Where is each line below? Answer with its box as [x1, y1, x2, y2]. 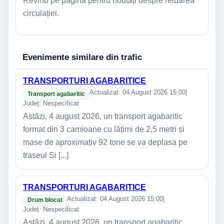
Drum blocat [27, 196, 62, 204]
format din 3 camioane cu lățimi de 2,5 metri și [23, 124, 184, 133]
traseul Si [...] [23, 150, 68, 159]
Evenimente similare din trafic [22, 52, 142, 62]
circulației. [23, 8, 59, 17]
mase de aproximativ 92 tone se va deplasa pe [23, 137, 187, 146]
